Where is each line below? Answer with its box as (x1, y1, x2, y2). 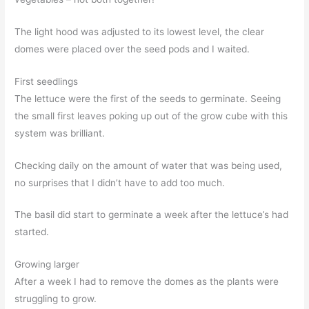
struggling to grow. (14, 293, 97, 305)
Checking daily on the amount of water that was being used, (14, 159, 283, 171)
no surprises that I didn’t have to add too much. (14, 177, 226, 188)
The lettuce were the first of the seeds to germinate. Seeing (14, 92, 281, 104)
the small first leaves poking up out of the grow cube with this (14, 110, 288, 121)
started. (14, 226, 50, 238)
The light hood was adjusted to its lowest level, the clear (14, 26, 265, 37)
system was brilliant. (14, 127, 106, 139)
